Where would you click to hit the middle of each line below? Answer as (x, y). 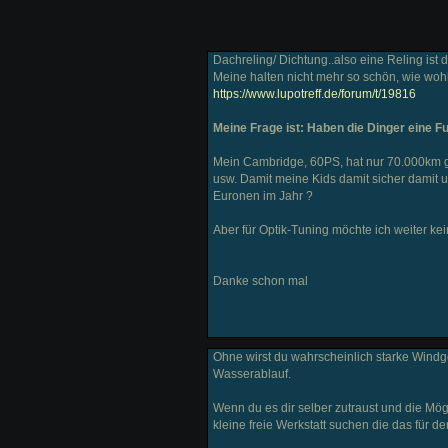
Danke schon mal (260, 280)
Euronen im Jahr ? (263, 195)
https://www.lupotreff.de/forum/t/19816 (314, 93)
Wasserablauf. (252, 374)
